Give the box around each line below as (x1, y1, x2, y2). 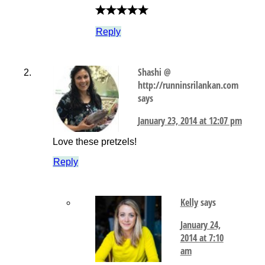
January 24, (180, 218, 221, 232)
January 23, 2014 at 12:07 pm (137, 114, 242, 128)
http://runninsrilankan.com (137, 79, 238, 92)
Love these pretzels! (52, 137, 137, 147)
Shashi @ (137, 66, 171, 79)
